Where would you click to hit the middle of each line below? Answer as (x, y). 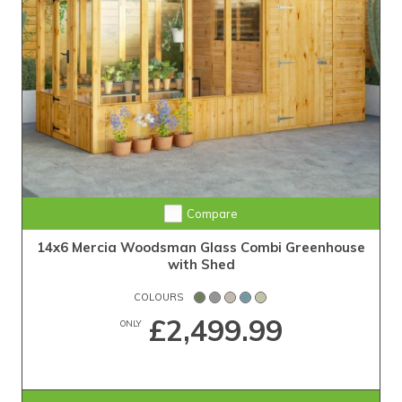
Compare (212, 214)
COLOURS (158, 297)
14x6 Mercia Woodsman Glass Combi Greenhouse (201, 248)
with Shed (201, 265)
